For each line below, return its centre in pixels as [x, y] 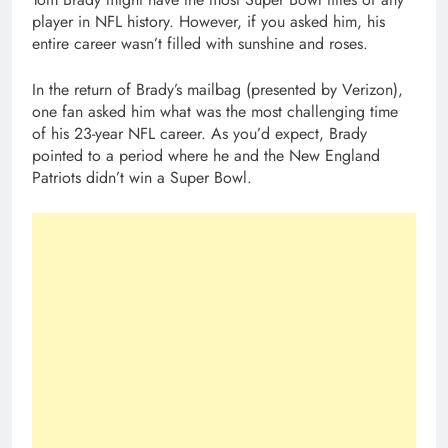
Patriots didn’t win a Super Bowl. [144, 178]
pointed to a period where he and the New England [206, 156]
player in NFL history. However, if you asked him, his [208, 22]
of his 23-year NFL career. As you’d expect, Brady [199, 134]
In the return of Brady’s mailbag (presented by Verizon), [217, 90]
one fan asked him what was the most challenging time [215, 112]
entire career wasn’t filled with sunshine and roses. [200, 44]
